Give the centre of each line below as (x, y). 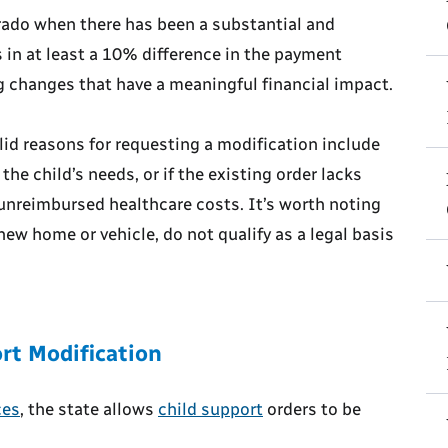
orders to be (312, 409)
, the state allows (89, 409)
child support (210, 409)
